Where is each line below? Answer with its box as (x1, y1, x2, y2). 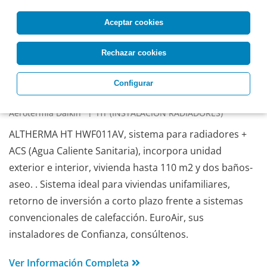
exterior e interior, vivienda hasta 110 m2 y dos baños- (9, 161, 253, 175)
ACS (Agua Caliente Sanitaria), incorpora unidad (9, 144, 222, 158)
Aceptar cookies (104, 18, 163, 27)
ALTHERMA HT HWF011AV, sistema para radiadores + (9, 128, 247, 141)
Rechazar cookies (101, 48, 166, 57)
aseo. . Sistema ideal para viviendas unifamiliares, (9, 178, 230, 191)
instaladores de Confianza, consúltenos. (9, 228, 188, 241)
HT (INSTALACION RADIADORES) (97, 107, 223, 119)
